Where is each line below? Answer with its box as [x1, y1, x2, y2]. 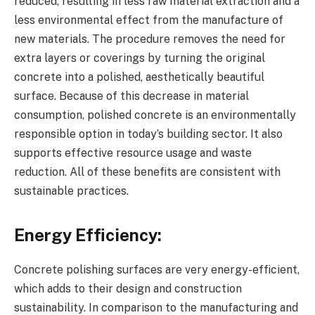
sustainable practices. [14, 184, 129, 198]
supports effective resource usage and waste [14, 146, 252, 160]
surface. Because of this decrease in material [14, 89, 249, 103]
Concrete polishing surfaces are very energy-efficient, [14, 262, 300, 276]
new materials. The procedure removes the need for [14, 32, 285, 46]
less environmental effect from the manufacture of [14, 13, 283, 27]
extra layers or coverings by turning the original [14, 51, 265, 65]
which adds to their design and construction [14, 281, 242, 295]
